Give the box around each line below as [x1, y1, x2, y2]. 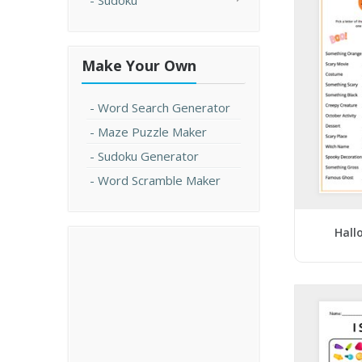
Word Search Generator [98, 99, 230, 116]
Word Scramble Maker [98, 172, 221, 188]
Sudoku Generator [98, 148, 199, 164]
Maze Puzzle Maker [98, 124, 207, 140]
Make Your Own [82, 56, 196, 75]
